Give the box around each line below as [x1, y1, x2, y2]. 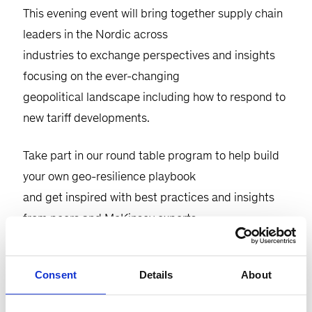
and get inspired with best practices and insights [23, 190, 274, 204]
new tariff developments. [23, 111, 150, 125]
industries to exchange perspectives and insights [23, 48, 275, 62]
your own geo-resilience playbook [23, 169, 196, 183]
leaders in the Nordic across [23, 27, 168, 41]
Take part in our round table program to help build [23, 148, 279, 162]
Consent [35, 268, 77, 281]
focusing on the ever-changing [23, 69, 180, 83]
